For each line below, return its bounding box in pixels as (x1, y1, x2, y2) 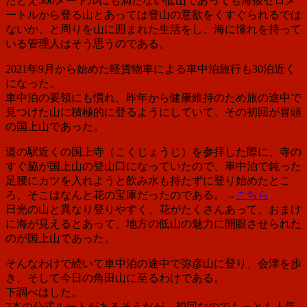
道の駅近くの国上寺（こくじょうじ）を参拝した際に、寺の (5, 145, 302, 158)
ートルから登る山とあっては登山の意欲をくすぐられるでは (5, 8, 302, 21)
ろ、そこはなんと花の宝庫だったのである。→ (5, 188, 236, 201)
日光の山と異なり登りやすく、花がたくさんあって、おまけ (5, 203, 302, 215)
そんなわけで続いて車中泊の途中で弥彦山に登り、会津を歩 (5, 257, 302, 269)
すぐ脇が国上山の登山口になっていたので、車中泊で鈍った (5, 160, 302, 172)
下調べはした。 (5, 286, 82, 298)
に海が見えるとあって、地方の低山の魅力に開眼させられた (5, 217, 302, 230)
